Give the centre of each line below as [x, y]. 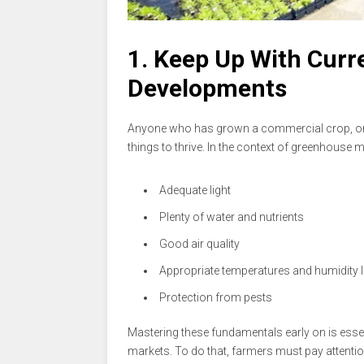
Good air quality [199, 243]
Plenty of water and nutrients [232, 217]
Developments [207, 88]
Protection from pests [216, 297]
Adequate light [195, 190]
